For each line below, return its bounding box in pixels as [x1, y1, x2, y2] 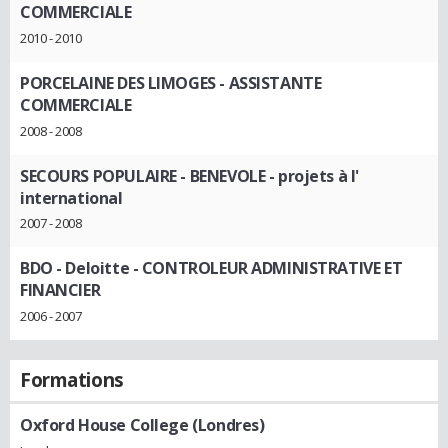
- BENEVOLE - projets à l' [176, 164, 359, 187]
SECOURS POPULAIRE [20, 164, 177, 187]
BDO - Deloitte [20, 257, 130, 280]
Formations [20, 366, 124, 393]
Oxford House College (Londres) [20, 413, 265, 436]
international [20, 186, 123, 209]
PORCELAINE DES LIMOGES [20, 71, 216, 94]
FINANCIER [20, 279, 101, 302]
